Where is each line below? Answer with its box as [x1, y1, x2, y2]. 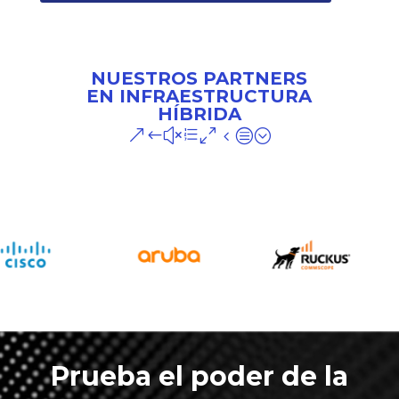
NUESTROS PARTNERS [91, 67, 308, 89]
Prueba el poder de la [50, 359, 348, 393]
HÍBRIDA [157, 102, 241, 125]
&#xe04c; [128, 126, 271, 144]
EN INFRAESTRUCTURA [86, 85, 313, 107]
